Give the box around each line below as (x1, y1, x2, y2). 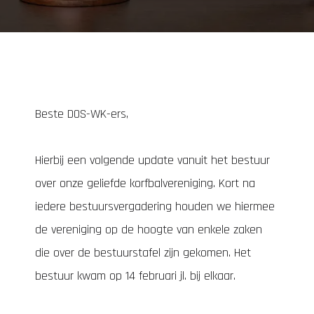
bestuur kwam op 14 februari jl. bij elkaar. (35, 268, 235, 284)
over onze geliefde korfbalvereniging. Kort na (35, 175, 255, 191)
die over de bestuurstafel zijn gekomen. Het (35, 245, 251, 261)
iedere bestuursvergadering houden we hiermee (35, 198, 275, 214)
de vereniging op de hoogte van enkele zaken (35, 221, 262, 238)
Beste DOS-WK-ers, (35, 106, 128, 122)
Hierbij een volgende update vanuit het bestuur (35, 152, 270, 168)
